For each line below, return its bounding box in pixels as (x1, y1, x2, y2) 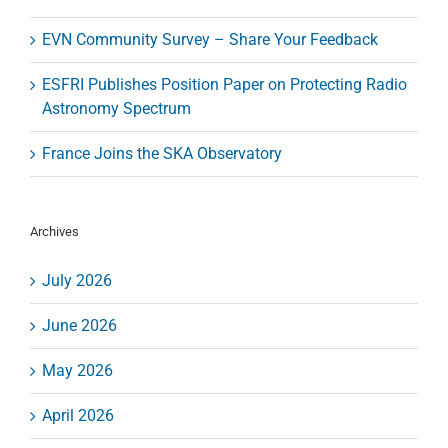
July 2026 (42, 271, 112, 291)
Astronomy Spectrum (42, 99, 191, 119)
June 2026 (42, 316, 117, 336)
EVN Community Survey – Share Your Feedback (42, 30, 378, 50)
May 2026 (42, 361, 113, 381)
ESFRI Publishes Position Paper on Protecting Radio (42, 75, 407, 95)
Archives (30, 224, 79, 240)
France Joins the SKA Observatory (42, 144, 282, 164)
